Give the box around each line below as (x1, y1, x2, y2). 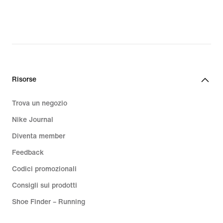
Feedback (12, 148, 44, 156)
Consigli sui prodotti (12, 181, 77, 189)
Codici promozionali (12, 165, 77, 173)
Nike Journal (12, 115, 53, 123)
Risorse (12, 75, 36, 83)
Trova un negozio (12, 99, 67, 107)
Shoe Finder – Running (12, 198, 85, 206)
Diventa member (12, 132, 65, 140)
